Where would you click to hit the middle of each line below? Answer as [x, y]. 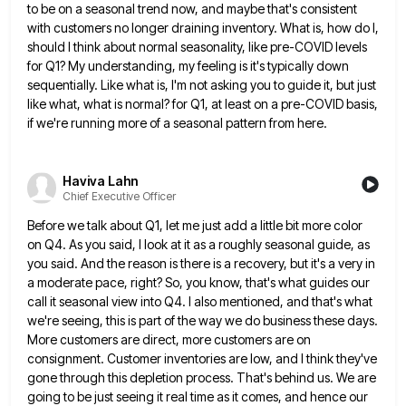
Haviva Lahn [100, 180]
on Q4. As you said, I [84, 244]
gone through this [77, 377]
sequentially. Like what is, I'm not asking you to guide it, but [191, 85]
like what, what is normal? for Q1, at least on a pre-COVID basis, [203, 104]
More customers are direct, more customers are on [169, 339]
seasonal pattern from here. [250, 123]
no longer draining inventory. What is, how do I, [246, 28]
